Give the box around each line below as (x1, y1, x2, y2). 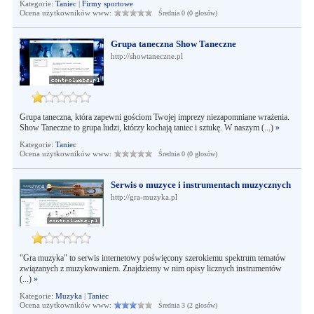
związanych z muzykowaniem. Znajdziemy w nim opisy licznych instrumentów (19, 264, 282, 273)
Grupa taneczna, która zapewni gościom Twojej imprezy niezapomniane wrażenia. (19, 112, 289, 122)
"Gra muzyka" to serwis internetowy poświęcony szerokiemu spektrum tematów (19, 253, 286, 263)
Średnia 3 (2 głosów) (151, 301, 217, 309)
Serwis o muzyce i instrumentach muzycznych (110, 179, 291, 190)
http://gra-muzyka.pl (110, 193, 177, 201)
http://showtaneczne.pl (110, 52, 183, 60)
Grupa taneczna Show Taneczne (110, 39, 236, 49)
